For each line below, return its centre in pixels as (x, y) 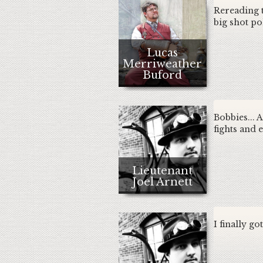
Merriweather (162, 64)
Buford (162, 75)
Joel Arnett (162, 182)
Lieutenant (162, 171)
